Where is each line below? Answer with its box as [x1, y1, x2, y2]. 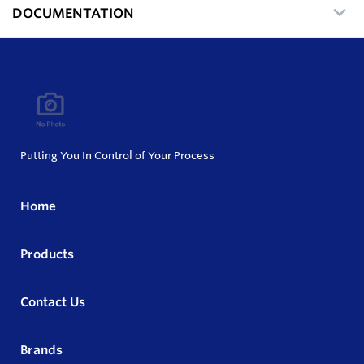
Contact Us [20, 293, 85, 310]
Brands [20, 341, 63, 357]
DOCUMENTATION [12, 4, 134, 21]
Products [20, 245, 74, 262]
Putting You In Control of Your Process [20, 148, 214, 162]
